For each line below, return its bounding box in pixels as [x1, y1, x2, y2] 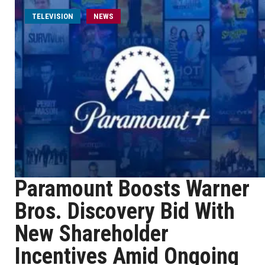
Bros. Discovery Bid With [15, 198, 235, 224]
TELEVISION [32, 12, 73, 21]
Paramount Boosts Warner [15, 176, 250, 202]
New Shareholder [15, 221, 169, 247]
